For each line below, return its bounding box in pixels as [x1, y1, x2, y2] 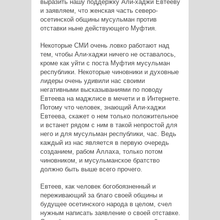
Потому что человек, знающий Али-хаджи [40, 104, 165, 111]
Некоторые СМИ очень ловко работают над [40, 42, 169, 50]
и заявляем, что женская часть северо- [40, 7, 158, 15]
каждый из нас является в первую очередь [40, 139, 169, 147]
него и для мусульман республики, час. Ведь [40, 130, 176, 138]
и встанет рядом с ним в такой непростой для [40, 121, 177, 129]
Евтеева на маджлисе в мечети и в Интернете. [40, 95, 180, 103]
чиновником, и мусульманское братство [40, 157, 160, 165]
